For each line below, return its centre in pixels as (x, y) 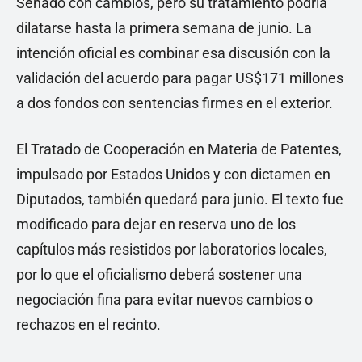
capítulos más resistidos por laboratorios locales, (172, 250)
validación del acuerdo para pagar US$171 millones (180, 78)
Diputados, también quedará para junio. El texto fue (180, 200)
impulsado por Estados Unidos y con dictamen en (173, 175)
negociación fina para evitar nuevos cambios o (164, 300)
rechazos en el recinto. (88, 325)
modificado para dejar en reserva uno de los (156, 225)
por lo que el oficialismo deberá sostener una (159, 275)
